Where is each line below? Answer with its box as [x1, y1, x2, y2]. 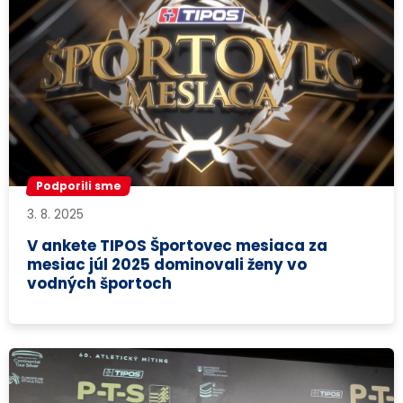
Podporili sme [36, 178, 122, 194]
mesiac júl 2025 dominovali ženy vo [27, 253, 308, 275]
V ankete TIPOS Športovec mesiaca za [27, 234, 328, 256]
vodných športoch [27, 272, 173, 294]
